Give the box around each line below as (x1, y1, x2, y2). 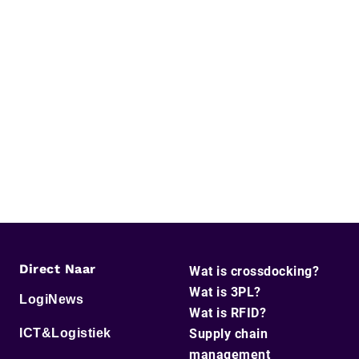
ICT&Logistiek (19, 325, 111, 340)
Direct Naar (19, 260, 96, 276)
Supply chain (189, 325, 268, 341)
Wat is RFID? (189, 305, 266, 321)
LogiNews (19, 292, 83, 306)
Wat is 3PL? (189, 284, 261, 300)
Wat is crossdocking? (189, 263, 319, 279)
